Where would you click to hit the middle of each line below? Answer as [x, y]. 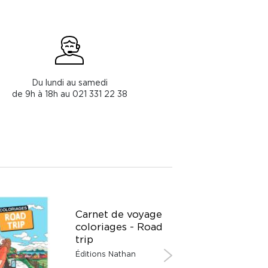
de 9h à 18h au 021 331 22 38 [69, 93]
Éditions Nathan [106, 254]
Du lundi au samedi [69, 82]
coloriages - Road [119, 226]
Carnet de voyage [119, 214]
